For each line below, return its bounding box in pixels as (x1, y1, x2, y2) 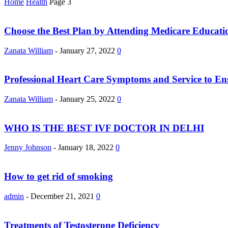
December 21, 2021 (31, 191, 94, 201)
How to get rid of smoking (4, 171, 113, 182)
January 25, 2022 (60, 94, 115, 103)
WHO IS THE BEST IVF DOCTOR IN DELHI (4, 122, 204, 133)
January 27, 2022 (60, 46, 115, 55)
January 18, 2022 (58, 143, 113, 152)
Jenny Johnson (4, 143, 51, 152)
